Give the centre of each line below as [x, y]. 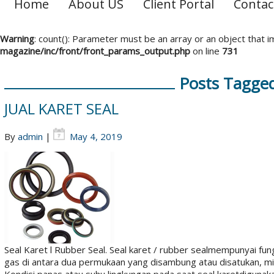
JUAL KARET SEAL [61, 109]
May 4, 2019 [96, 136]
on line [206, 51]
